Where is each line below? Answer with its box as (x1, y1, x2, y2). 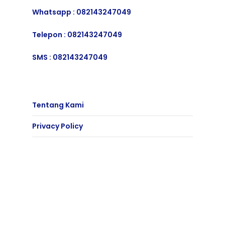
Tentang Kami (32, 99, 84, 110)
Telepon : (32, 29, 67, 40)
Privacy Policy (32, 121, 83, 131)
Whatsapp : (32, 7, 76, 17)
